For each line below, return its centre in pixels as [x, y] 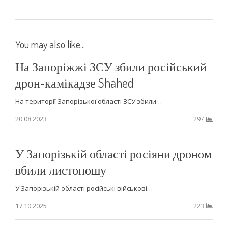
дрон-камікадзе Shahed [74, 82]
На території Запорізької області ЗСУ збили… [88, 101]
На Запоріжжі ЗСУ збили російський [111, 66]
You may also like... [50, 44]
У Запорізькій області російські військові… [84, 188]
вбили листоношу [61, 169]
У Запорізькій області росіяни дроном [113, 153]
